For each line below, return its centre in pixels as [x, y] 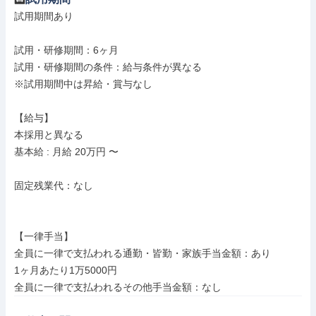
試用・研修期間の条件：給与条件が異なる [108, 67]
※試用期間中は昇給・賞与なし [83, 84]
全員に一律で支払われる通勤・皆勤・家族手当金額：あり [142, 253]
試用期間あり [44, 16]
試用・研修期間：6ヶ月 [66, 50]
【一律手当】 [44, 236]
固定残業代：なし [54, 186]
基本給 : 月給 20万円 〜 [66, 152]
